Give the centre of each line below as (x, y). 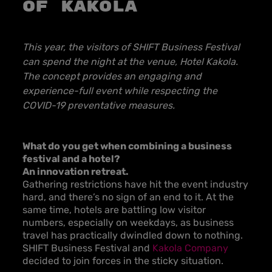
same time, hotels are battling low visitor (114, 210)
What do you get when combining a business (127, 146)
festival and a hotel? (71, 159)
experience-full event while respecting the (120, 91)
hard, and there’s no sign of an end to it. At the (128, 197)
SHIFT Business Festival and (87, 248)
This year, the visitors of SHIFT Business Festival (131, 47)
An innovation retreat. (76, 172)
